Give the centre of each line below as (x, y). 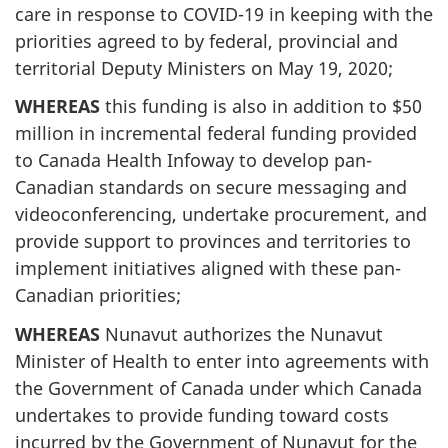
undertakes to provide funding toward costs (202, 414)
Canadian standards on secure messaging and (211, 187)
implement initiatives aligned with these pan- (208, 268)
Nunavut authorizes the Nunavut (241, 333)
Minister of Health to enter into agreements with (222, 360)
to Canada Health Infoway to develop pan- (193, 160)
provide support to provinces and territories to (213, 241)
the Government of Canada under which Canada (218, 387)
